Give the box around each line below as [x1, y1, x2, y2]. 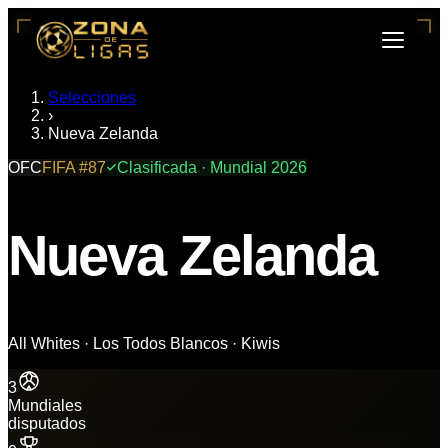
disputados [8, 414, 86, 432]
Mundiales [8, 396, 82, 414]
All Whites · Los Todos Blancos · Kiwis [8, 334, 280, 352]
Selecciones [48, 89, 136, 106]
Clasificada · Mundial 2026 [117, 159, 307, 176]
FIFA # [42, 159, 88, 176]
